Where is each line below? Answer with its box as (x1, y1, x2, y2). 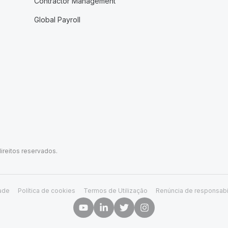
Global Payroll (34, 15, 80, 24)
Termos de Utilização (83, 187, 148, 195)
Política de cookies (17, 187, 75, 195)
